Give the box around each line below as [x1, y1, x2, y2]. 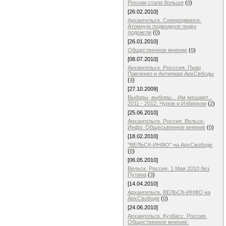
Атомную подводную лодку [128, 23, 197, 29]
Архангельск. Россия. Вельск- [128, 118, 205, 124]
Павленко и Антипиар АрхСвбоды [128, 71, 214, 77]
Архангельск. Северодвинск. [128, 17, 201, 23]
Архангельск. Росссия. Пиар [128, 65, 201, 71]
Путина [128, 172, 146, 178]
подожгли [128, 29, 151, 35]
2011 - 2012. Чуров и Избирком [128, 100, 206, 106]
